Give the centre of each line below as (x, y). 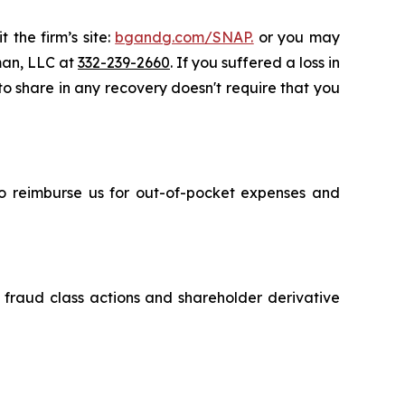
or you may (297, 37)
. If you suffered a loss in (255, 62)
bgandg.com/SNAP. (184, 37)
